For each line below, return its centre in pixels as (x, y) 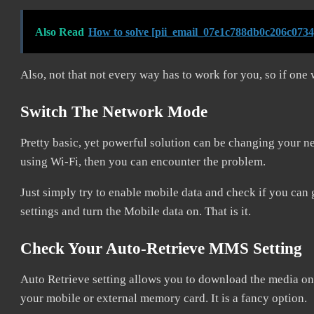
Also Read (60, 32)
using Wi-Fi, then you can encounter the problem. (143, 162)
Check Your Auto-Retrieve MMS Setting (161, 248)
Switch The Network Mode (114, 112)
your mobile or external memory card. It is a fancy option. (164, 298)
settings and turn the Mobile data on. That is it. (136, 211)
